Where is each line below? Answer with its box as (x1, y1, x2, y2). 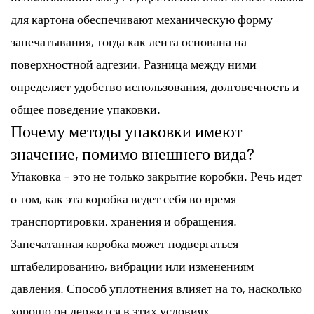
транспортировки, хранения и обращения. (11, 212, 237, 228)
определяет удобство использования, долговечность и (11, 78, 299, 94)
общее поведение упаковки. (11, 100, 161, 116)
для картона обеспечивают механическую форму (11, 11, 273, 27)
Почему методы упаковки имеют (11, 120, 242, 141)
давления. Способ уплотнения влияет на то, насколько (11, 280, 302, 296)
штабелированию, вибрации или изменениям (11, 257, 254, 273)
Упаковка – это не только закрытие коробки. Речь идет (11, 168, 302, 184)
